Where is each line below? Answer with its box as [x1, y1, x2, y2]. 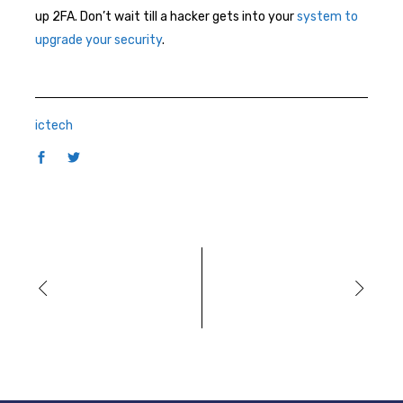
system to [297, 8, 358, 24]
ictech [35, 118, 73, 134]
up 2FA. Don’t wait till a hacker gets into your [35, 8, 297, 24]
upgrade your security [35, 31, 162, 48]
